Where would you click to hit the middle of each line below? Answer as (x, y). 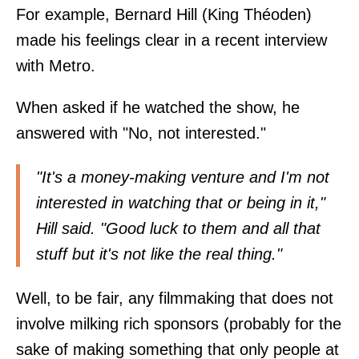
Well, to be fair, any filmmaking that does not (175, 298)
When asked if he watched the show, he (158, 107)
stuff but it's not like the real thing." (159, 254)
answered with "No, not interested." (141, 133)
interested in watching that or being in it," (181, 202)
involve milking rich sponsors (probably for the (179, 324)
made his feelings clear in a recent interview (171, 40)
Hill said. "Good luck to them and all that (178, 228)
